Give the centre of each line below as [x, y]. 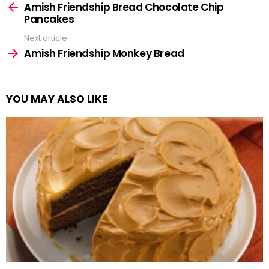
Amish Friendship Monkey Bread [104, 53]
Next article [46, 38]
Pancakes [49, 20]
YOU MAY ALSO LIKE [57, 99]
